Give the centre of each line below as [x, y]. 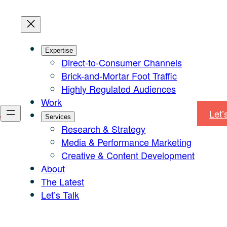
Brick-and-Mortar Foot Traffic [119, 75]
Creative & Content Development [128, 155]
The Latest [63, 181]
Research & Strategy [104, 129]
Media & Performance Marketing [127, 142]
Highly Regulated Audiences [119, 89]
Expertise [59, 50]
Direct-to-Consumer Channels [122, 62]
